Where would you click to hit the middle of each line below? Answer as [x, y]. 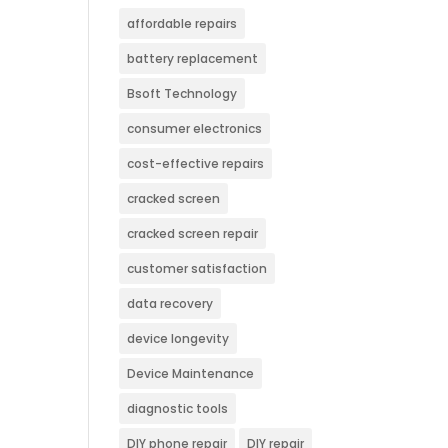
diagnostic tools [178, 408]
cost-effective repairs [196, 163]
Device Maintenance [191, 373]
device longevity [178, 338]
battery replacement [193, 58]
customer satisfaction [197, 268]
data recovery [170, 303]
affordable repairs [182, 23]
